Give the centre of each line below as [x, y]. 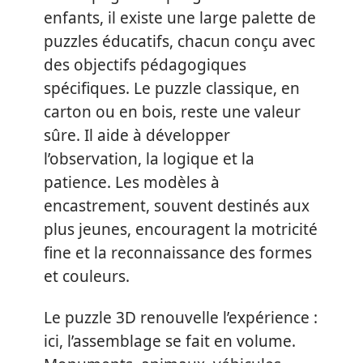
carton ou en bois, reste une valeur [172, 111]
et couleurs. [87, 276]
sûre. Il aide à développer [137, 135]
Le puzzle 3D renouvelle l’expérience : [181, 318]
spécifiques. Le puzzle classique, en [172, 88]
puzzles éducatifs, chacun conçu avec [179, 41]
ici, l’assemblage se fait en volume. [170, 342]
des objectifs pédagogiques [145, 64]
